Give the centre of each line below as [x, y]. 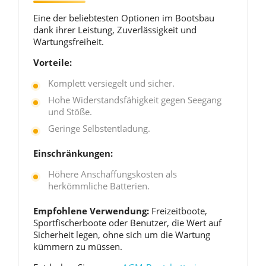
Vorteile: [53, 62]
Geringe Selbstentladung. [99, 128]
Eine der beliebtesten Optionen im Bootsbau [124, 18]
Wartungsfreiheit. [69, 42]
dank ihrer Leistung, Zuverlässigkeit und [115, 30]
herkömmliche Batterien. [99, 186]
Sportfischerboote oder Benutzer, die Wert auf [127, 223]
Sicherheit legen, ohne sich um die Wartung [122, 235]
